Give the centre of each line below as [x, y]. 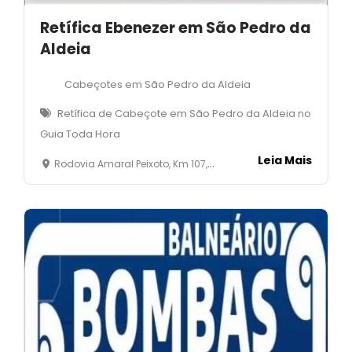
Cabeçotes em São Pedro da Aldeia [158, 84]
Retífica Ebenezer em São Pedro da [176, 27]
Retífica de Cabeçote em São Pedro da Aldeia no [184, 113]
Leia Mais [285, 160]
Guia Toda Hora [80, 134]
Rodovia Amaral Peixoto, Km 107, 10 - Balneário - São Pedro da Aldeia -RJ [131, 163]
